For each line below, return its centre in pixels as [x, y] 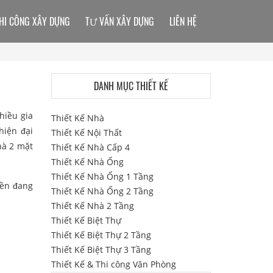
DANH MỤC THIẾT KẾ [131, 86]
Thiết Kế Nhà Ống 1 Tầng [102, 176]
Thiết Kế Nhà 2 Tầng [92, 206]
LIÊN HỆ [183, 21]
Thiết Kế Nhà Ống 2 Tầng [102, 191]
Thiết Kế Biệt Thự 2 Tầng [101, 235]
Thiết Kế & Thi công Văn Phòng [113, 264]
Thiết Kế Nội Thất [86, 133]
